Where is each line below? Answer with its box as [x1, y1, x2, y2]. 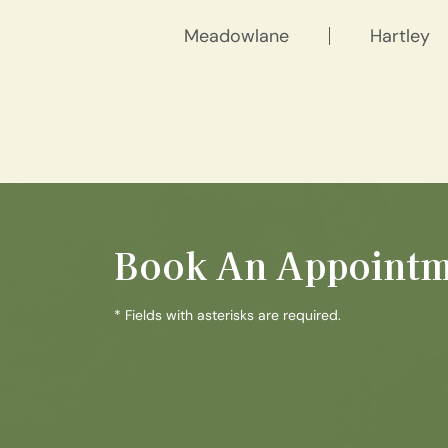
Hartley [370, 24, 430, 48]
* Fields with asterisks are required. [114, 306, 341, 324]
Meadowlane [184, 24, 289, 48]
